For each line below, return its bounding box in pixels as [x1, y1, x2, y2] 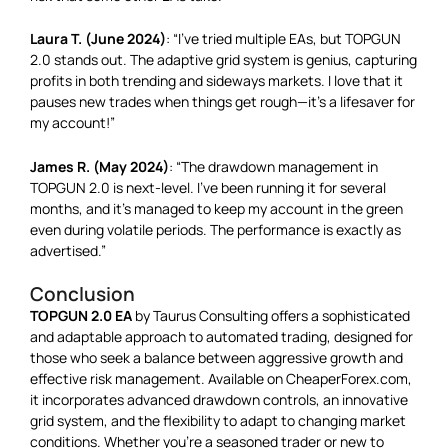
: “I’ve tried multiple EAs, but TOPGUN [166, 29, 401, 49]
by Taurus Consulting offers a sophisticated [132, 306, 410, 326]
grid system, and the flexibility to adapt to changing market [30, 411, 406, 431]
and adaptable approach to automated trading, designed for [30, 327, 413, 347]
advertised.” [30, 240, 106, 260]
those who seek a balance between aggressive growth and [30, 348, 403, 368]
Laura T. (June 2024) [30, 29, 166, 49]
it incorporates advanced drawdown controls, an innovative [30, 390, 408, 410]
